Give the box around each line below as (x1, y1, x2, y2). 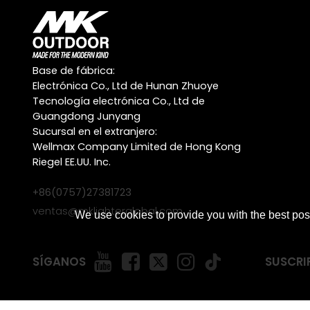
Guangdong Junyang (32, 109, 140, 124)
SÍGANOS (32, 253, 86, 271)
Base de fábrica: (32, 64, 115, 78)
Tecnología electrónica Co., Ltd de (32, 94, 205, 109)
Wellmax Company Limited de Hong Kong (32, 140, 241, 154)
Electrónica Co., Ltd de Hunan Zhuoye (32, 79, 219, 93)
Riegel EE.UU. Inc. (32, 155, 111, 170)
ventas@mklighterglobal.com (32, 204, 183, 219)
